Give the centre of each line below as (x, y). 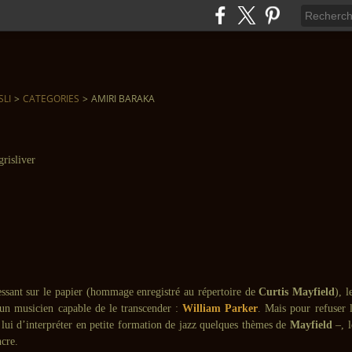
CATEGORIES (51, 99)
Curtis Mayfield (297, 292)
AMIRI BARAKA (123, 99)
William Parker (220, 308)
